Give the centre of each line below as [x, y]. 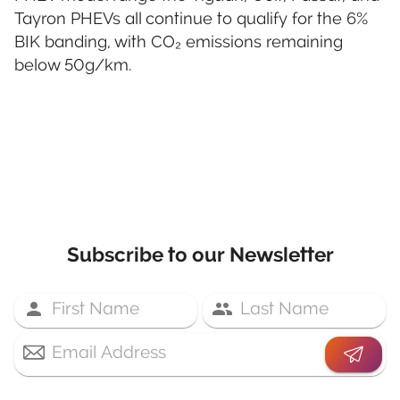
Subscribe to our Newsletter [200, 255]
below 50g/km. [73, 64]
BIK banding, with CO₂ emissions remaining [179, 41]
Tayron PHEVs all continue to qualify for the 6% [191, 18]
